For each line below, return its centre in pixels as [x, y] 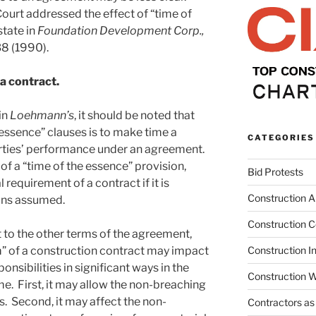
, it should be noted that [134, 115]
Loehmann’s [42, 115]
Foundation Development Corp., [121, 30]
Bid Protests [275, 172]
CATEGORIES [281, 138]
